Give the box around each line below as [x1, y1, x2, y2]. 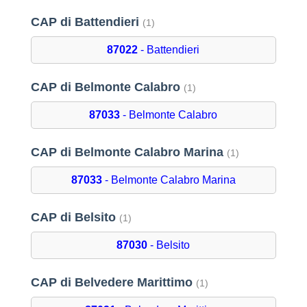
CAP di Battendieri [30, 15, 143, 29]
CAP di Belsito [30, 210, 119, 225]
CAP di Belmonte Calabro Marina [30, 145, 227, 160]
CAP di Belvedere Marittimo [30, 275, 196, 290]
